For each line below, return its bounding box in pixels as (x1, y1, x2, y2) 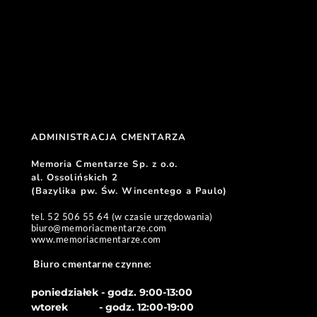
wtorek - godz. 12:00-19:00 (30, 301, 194, 313)
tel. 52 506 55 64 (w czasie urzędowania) (30, 211, 213, 222)
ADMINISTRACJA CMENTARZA (30, 131, 190, 144)
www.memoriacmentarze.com (30, 234, 161, 245)
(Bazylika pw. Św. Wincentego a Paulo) (30, 185, 231, 197)
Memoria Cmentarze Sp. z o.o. (30, 158, 182, 171)
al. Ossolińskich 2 (30, 171, 119, 184)
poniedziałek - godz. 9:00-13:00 (30, 286, 192, 299)
